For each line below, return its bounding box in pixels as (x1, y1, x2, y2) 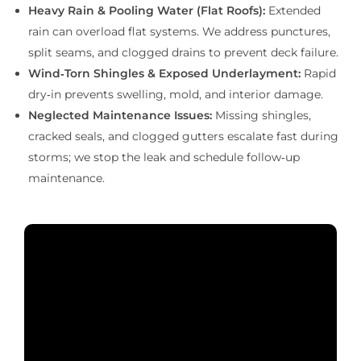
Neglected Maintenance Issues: (28, 107, 216, 122)
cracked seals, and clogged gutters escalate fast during (28, 128, 339, 143)
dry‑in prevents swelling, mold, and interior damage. (28, 86, 324, 102)
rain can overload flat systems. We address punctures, (28, 23, 331, 39)
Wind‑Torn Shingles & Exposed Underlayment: (28, 65, 305, 81)
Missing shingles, (215, 107, 312, 122)
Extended (268, 2, 322, 18)
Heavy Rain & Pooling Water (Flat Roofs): (28, 2, 269, 18)
